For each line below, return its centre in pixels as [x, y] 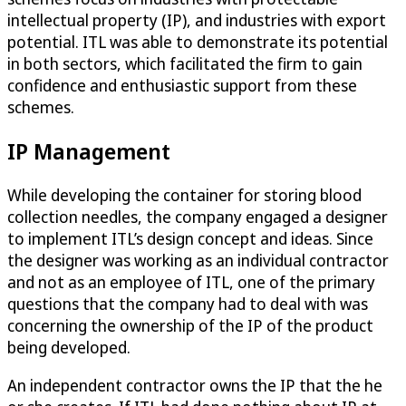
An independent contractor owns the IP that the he [195, 385]
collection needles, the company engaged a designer [198, 216]
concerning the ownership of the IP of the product [190, 325]
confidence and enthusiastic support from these [182, 85]
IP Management [89, 150]
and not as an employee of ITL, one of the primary [191, 281]
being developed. [69, 347]
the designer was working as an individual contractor [198, 260]
